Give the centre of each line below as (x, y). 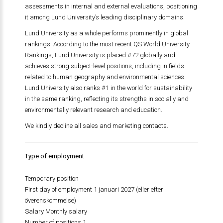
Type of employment (54, 156)
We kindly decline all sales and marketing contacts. (96, 126)
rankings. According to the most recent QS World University (107, 44)
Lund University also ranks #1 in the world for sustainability (108, 88)
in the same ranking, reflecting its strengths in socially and (107, 99)
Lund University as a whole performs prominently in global (106, 33)
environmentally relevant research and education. (93, 110)
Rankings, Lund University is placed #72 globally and (100, 55)
